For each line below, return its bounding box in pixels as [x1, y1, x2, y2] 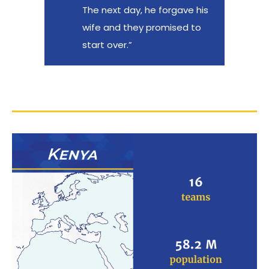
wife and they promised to [82, 20, 201, 34]
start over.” [82, 38, 132, 51]
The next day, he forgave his [82, 3, 208, 16]
